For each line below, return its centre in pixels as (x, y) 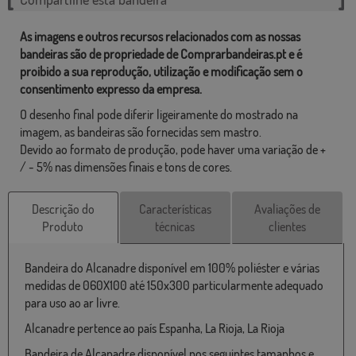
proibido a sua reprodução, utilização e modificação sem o (161, 72)
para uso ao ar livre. (72, 303)
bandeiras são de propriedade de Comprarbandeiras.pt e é (161, 54)
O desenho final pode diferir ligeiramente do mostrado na (159, 115)
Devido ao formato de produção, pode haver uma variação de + (173, 150)
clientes (287, 227)
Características (175, 209)
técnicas (175, 227)
